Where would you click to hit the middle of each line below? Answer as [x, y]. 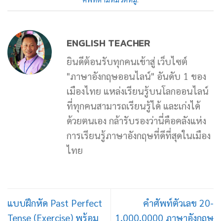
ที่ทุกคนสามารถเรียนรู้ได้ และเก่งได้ [133, 105]
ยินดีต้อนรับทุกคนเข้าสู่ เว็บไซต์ [127, 61]
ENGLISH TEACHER [109, 43]
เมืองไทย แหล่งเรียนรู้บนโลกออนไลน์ [138, 90]
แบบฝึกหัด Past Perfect [55, 203]
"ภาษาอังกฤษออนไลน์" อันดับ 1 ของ [136, 75]
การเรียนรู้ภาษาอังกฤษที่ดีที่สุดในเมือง [139, 135]
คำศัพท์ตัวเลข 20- [178, 203]
